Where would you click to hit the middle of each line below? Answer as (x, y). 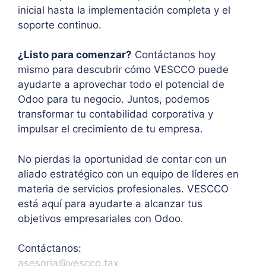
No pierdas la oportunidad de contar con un (122, 159)
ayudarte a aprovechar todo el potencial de (121, 85)
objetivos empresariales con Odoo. (101, 218)
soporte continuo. (60, 25)
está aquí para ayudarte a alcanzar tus (110, 203)
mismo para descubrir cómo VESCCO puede (123, 70)
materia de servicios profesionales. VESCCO (123, 189)
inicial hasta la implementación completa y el (124, 10)
